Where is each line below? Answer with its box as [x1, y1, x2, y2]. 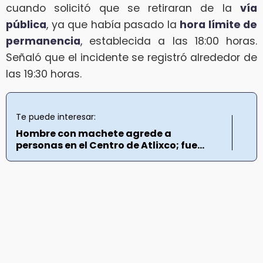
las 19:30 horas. [6, 66, 82, 81]
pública [6, 17, 46, 32]
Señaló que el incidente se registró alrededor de [6, 50, 257, 65]
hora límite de [180, 17, 257, 32]
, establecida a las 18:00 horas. [80, 33, 257, 48]
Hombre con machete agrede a [16, 127, 171, 141]
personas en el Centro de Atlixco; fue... [16, 139, 204, 153]
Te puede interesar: [16, 111, 96, 123]
